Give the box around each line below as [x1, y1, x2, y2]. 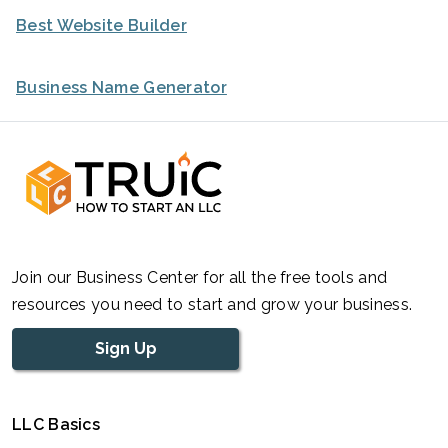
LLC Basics [12, 414, 100, 434]
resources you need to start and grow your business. [12, 294, 413, 314]
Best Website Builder [16, 15, 187, 35]
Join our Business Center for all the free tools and [12, 267, 388, 287]
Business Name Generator [16, 77, 227, 97]
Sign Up [94, 338, 157, 358]
